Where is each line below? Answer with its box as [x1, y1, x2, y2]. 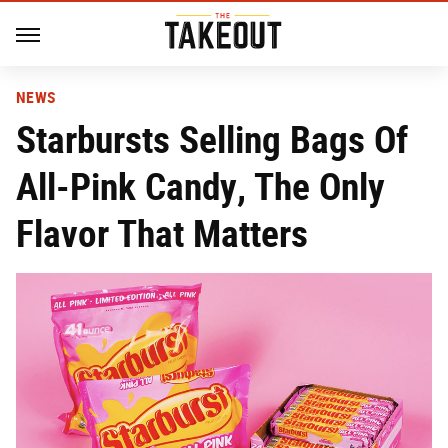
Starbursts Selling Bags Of [16, 117, 408, 162]
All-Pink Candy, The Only [16, 164, 385, 209]
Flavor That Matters [16, 211, 308, 256]
